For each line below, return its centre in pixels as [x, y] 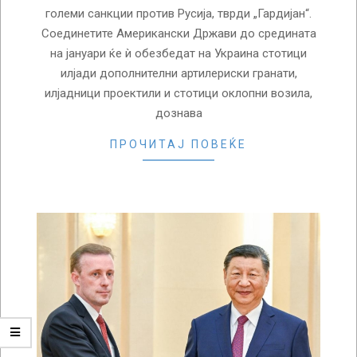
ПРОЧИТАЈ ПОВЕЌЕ [178, 144]
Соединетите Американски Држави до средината [178, 33]
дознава [178, 113]
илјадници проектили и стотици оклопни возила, [178, 93]
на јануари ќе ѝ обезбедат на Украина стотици [178, 53]
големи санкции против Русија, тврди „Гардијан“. [178, 13]
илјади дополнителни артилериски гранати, [178, 73]
